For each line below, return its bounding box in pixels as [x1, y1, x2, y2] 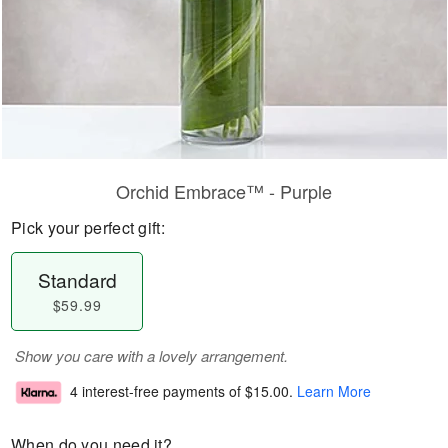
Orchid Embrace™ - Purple [116, 178, 332, 204]
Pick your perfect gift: [11, 216, 165, 239]
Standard [37, 266, 117, 293]
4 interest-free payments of [70, 381, 245, 402]
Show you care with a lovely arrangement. [15, 345, 288, 366]
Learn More [297, 381, 371, 402]
